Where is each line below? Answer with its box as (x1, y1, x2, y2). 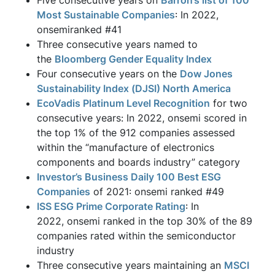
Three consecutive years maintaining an (37, 259, 224, 271)
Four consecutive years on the (37, 68, 180, 80)
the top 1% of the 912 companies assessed (37, 126, 235, 139)
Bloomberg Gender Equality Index (55, 53, 212, 65)
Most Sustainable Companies (37, 9, 175, 21)
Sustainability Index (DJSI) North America (37, 82, 231, 95)
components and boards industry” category (37, 156, 240, 168)
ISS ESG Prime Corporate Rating (37, 200, 185, 212)
